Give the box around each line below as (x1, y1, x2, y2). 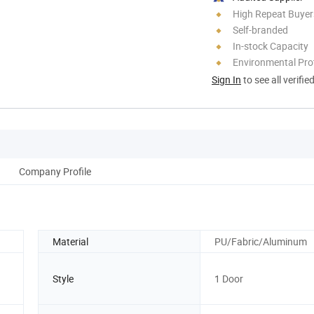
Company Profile (18, 164, 91, 178)
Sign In (212, 72, 241, 86)
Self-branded (233, 22, 288, 36)
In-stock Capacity (233, 39, 308, 53)
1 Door (214, 271, 243, 285)
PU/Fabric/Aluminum (214, 234, 307, 248)
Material (53, 234, 88, 248)
